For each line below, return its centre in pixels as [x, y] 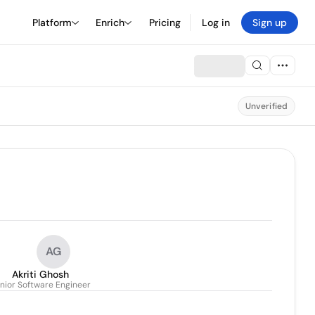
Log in [216, 22]
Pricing [165, 22]
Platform [52, 22]
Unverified [266, 106]
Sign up [270, 22]
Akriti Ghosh [40, 274]
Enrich [110, 22]
